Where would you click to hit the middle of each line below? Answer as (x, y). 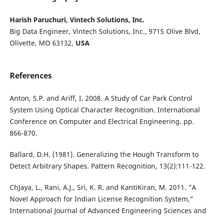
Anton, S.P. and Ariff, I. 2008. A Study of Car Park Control (101, 98)
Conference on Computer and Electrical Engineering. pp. (102, 122)
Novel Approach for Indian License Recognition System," (101, 199)
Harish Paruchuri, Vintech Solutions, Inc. (77, 20)
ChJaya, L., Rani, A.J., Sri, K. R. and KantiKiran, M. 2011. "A (103, 187)
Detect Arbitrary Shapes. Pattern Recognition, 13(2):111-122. (107, 166)
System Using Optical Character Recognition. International (105, 110)
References (31, 76)
